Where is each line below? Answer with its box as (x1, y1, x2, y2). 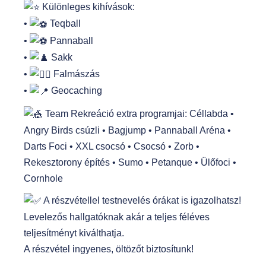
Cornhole (24, 173, 63, 183)
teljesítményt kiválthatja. (24, 228, 124, 239)
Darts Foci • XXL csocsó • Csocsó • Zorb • (24, 141, 199, 151)
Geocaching (49, 85, 102, 96)
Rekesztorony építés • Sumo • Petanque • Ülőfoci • (24, 157, 236, 167)
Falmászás (51, 69, 100, 80)
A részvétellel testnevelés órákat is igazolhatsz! (42, 195, 241, 205)
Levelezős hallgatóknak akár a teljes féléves (24, 212, 210, 223)
